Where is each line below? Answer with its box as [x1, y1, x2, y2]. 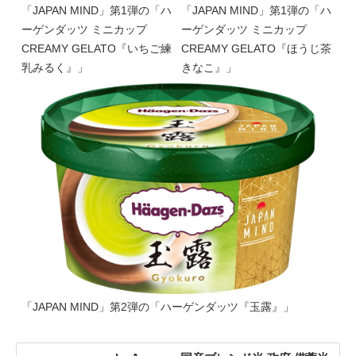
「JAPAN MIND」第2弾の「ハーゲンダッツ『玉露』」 [21, 300, 294, 313]
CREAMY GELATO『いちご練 [21, 41, 172, 55]
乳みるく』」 [21, 60, 88, 74]
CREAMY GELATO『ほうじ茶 [181, 41, 331, 55]
